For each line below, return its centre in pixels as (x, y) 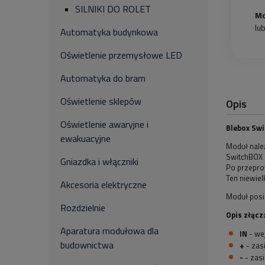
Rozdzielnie (83, 208)
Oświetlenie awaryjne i (104, 124)
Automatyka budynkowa (109, 32)
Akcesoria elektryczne (104, 185)
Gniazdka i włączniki (99, 161)
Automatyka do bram (103, 78)
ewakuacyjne (85, 138)
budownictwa (87, 245)
